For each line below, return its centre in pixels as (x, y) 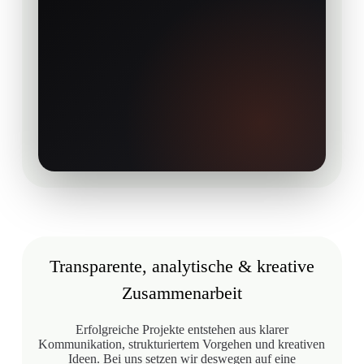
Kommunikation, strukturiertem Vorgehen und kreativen (182, 344)
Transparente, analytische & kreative (182, 266)
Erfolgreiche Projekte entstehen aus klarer (182, 329)
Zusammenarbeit (182, 292)
